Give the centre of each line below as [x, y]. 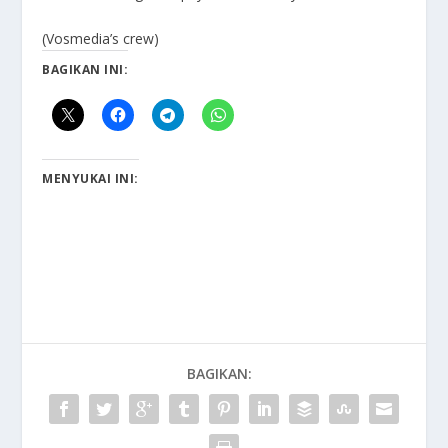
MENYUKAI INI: [90, 178]
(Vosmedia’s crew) [101, 38]
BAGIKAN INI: [85, 69]
